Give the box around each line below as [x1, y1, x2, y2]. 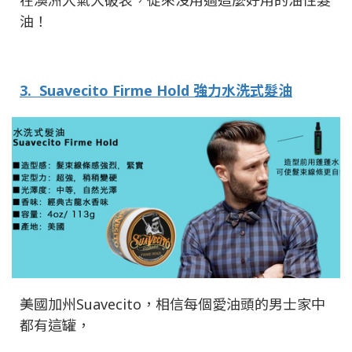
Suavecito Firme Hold [39, 80, 193, 100]
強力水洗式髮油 [193, 80, 292, 100]
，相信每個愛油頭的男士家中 [141, 295, 325, 314]
